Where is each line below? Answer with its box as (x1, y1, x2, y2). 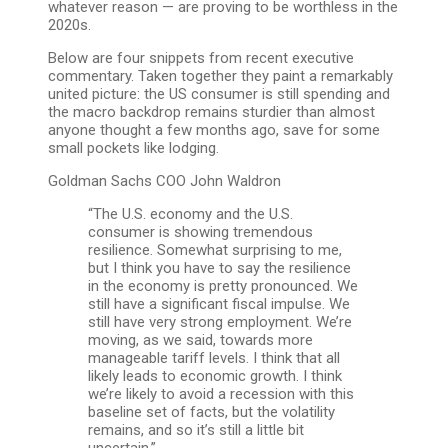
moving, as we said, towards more (88, 330, 313, 349)
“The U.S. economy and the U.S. (88, 204, 293, 223)
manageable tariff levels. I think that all (88, 348, 340, 367)
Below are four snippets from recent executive (48, 48, 354, 67)
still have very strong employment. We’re (88, 312, 352, 331)
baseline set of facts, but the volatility (88, 402, 335, 421)
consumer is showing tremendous (88, 222, 313, 241)
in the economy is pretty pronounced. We (88, 276, 358, 295)
